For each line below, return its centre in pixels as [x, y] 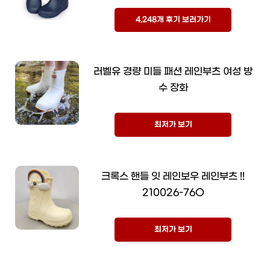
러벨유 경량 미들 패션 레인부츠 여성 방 [173, 72]
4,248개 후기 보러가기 [173, 20]
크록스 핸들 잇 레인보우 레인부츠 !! [173, 177]
